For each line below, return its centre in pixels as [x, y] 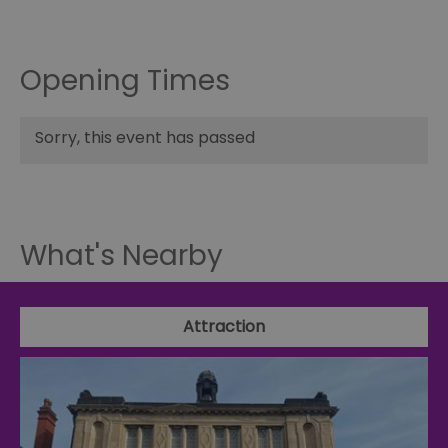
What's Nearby [121, 256]
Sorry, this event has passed [145, 138]
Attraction [224, 327]
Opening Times [125, 81]
